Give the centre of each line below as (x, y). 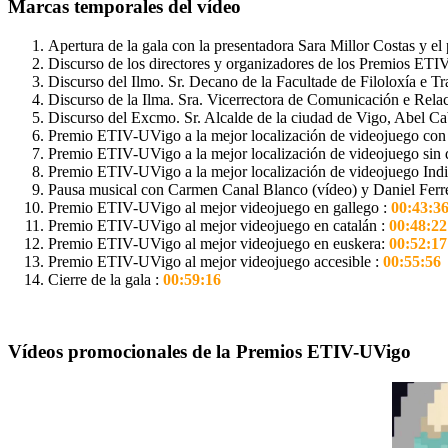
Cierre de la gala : (105, 279)
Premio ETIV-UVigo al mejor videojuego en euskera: (218, 243)
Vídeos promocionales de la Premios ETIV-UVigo (209, 352)
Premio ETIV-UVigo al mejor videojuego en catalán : (218, 225)
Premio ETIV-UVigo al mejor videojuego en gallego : (217, 207)
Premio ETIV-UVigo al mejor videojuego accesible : (215, 261)
